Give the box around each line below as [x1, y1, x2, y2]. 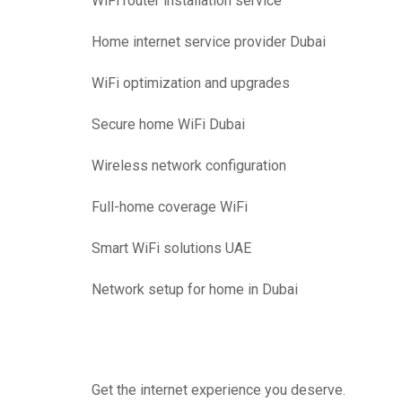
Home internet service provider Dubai [92, 32, 326, 50]
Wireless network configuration [92, 156, 286, 174]
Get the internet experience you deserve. [92, 380, 345, 398]
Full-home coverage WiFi [92, 197, 248, 215]
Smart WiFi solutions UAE [92, 239, 251, 257]
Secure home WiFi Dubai [92, 115, 245, 133]
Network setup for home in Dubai [92, 280, 298, 298]
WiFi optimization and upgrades [92, 74, 290, 92]
